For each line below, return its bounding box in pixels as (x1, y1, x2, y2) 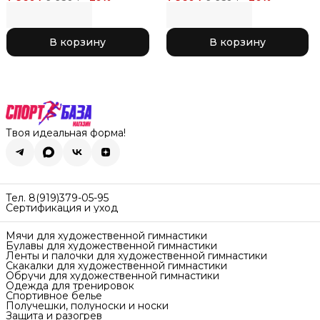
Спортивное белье (6, 289, 102, 302)
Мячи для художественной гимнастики (6, 229, 207, 242)
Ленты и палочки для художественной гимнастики (6, 249, 267, 262)
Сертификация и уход (6, 201, 118, 214)
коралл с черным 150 (6, 13, 131, 27)
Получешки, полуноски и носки (6, 299, 169, 312)
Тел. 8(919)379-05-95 (6, 191, 109, 204)
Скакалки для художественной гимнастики (6, 259, 227, 272)
